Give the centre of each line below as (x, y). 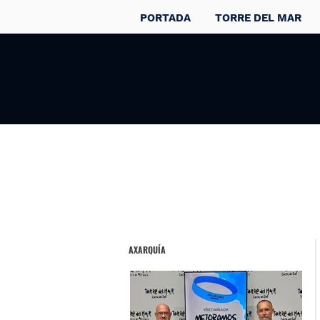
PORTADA (165, 18)
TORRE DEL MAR (258, 18)
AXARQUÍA (147, 250)
